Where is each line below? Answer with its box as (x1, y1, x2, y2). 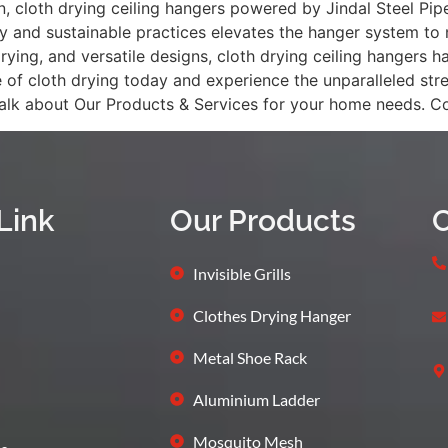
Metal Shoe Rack (192, 347, 307, 367)
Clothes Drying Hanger (192, 305, 351, 325)
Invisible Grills (192, 263, 291, 283)
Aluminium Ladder (192, 389, 320, 409)
